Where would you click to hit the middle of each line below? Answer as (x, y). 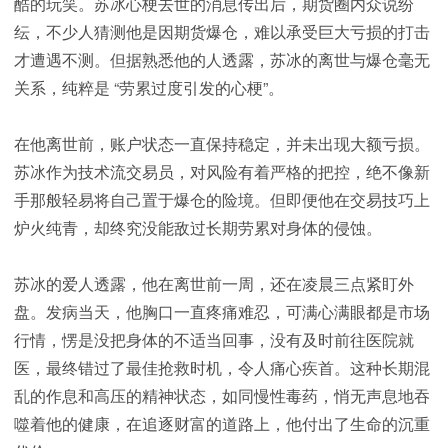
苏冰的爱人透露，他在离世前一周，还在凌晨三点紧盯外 (214, 284)
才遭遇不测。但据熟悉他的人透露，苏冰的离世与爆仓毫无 (222, 60)
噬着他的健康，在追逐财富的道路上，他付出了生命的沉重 (222, 424)
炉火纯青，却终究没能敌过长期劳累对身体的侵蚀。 (198, 228)
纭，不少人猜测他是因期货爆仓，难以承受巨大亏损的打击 (222, 32)
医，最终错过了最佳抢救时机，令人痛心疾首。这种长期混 (222, 368)
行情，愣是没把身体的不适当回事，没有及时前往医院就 (214, 340)
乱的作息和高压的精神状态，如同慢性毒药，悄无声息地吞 (222, 396)
